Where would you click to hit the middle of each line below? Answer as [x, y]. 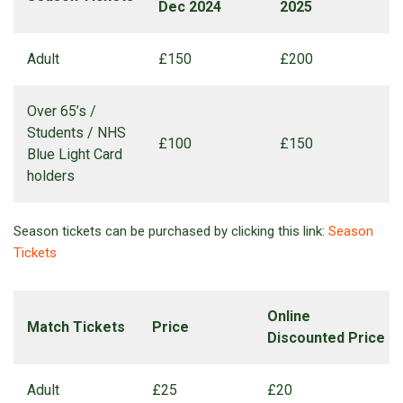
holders [51, 176]
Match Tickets [76, 327]
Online [289, 317]
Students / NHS [76, 133]
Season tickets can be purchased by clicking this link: [171, 232]
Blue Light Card [75, 155]
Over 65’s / [62, 112]
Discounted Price [326, 338]
